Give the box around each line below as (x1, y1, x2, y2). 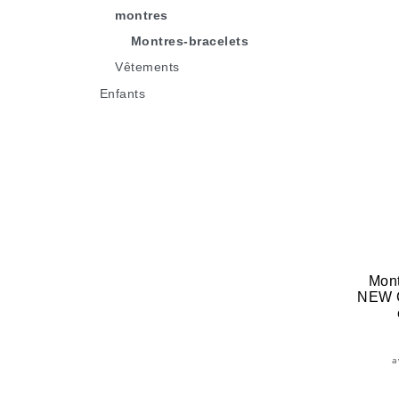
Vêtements (115, 60, 180, 75)
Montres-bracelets (130, 33, 248, 48)
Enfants (99, 85, 145, 101)
